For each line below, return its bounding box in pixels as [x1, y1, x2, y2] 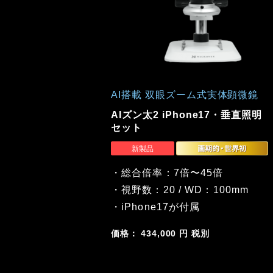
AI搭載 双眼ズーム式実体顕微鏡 [111, 90, 259, 101]
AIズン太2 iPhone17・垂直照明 [111, 109, 263, 120]
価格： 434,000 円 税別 [111, 228, 210, 238]
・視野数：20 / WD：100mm [111, 184, 249, 195]
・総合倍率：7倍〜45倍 [111, 167, 224, 178]
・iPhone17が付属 [111, 201, 200, 212]
